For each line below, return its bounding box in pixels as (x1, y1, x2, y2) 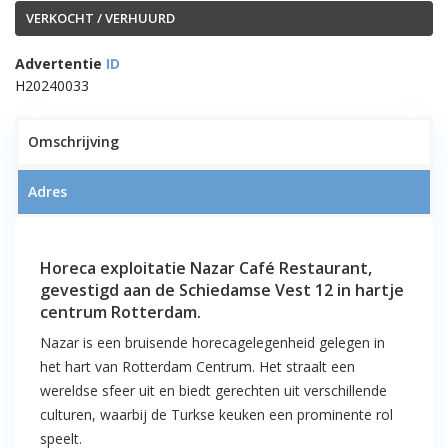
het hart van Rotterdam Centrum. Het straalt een (40, 357, 355, 376)
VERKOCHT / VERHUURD (26, 9, 175, 27)
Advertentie (15, 54, 102, 73)
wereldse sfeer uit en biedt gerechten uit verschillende (40, 381, 387, 400)
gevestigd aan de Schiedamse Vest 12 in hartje (40, 279, 404, 301)
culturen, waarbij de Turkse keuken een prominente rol (40, 405, 393, 424)
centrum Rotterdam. (40, 301, 201, 323)
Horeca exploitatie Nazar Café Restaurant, (40, 257, 372, 279)
